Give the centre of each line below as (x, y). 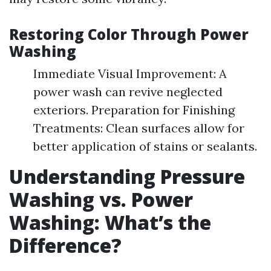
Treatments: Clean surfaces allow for (139, 128)
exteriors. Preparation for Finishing (134, 109)
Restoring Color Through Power (129, 34)
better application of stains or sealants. (145, 146)
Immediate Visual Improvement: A (130, 73)
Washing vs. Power (101, 199)
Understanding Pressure (127, 176)
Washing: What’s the (110, 222)
